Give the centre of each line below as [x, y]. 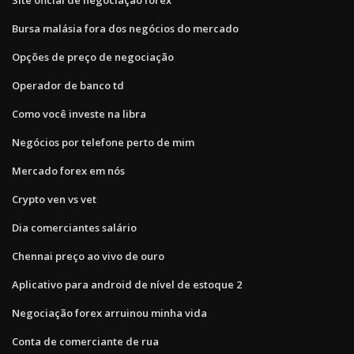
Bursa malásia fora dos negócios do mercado [125, 28]
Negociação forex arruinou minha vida [109, 313]
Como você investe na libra [79, 113]
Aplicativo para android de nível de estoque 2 [127, 284]
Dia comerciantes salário [74, 227]
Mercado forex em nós [68, 170]
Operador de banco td [68, 85]
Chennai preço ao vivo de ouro [88, 256]
